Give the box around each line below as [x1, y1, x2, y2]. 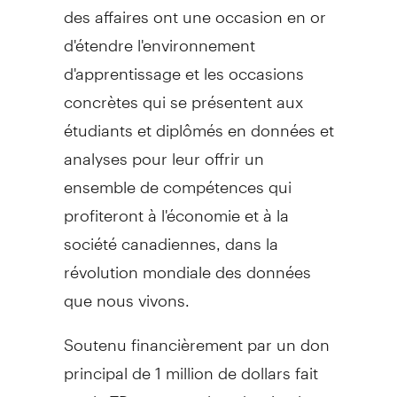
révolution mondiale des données [63, 246, 311, 282]
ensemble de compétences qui [63, 161, 292, 197]
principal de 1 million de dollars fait [63, 347, 318, 383]
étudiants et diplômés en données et [63, 105, 334, 140]
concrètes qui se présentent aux [63, 76, 303, 112]
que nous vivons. [63, 275, 190, 310]
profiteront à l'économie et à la [63, 190, 289, 225]
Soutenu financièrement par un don [63, 319, 330, 354]
